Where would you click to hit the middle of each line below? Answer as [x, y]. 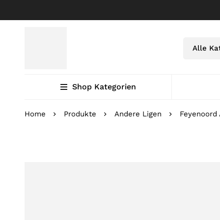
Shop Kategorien [104, 87]
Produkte [80, 114]
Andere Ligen [138, 114]
